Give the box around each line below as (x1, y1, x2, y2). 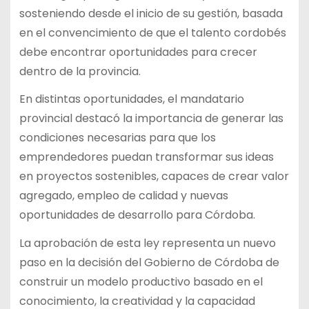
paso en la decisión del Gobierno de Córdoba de (19, 255, 279, 271)
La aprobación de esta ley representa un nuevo (19, 235, 276, 252)
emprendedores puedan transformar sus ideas (19, 149, 274, 166)
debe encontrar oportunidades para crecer (19, 43, 257, 60)
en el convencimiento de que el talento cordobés (19, 24, 286, 41)
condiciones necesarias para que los (19, 130, 216, 146)
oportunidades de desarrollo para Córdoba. (19, 207, 255, 223)
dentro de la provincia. (19, 63, 141, 79)
